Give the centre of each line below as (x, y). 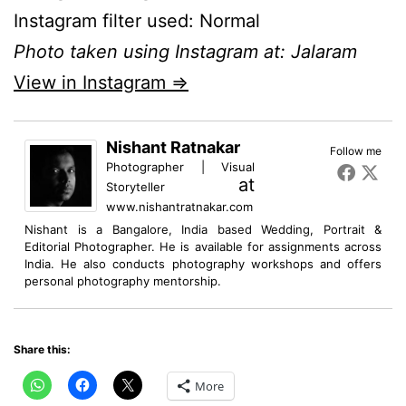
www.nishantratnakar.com (179, 206)
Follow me (356, 150)
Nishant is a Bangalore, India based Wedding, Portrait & (203, 229)
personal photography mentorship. (123, 280)
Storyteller (135, 186)
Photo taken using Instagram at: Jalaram (185, 51)
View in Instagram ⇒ (101, 82)
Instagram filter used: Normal (137, 20)
